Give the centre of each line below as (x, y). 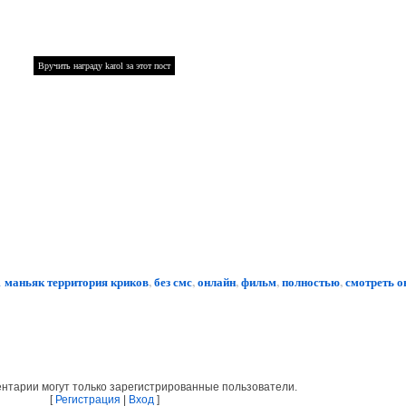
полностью (310, 281)
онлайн (216, 281)
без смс (173, 281)
